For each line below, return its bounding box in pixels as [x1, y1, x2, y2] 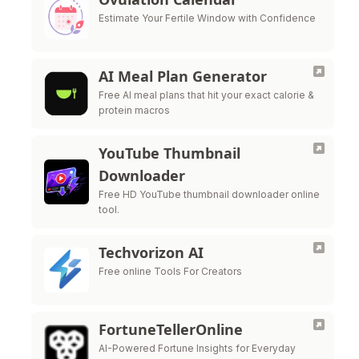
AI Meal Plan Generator [99, 67, 267, 86]
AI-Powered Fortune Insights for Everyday [99, 342, 296, 354]
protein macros [99, 104, 170, 116]
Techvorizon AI [99, 243, 204, 262]
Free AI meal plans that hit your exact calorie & [99, 89, 314, 101]
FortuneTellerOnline [99, 320, 243, 339]
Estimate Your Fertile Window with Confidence [99, 12, 316, 24]
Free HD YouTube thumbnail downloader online [99, 188, 320, 200]
